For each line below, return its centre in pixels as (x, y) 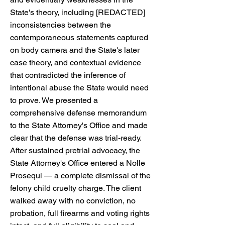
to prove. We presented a (54, 100)
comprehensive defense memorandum (78, 113)
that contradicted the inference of (68, 75)
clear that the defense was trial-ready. (76, 138)
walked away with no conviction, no (73, 201)
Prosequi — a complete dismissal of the (80, 176)
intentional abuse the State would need (79, 88)
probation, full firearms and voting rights (80, 213)
